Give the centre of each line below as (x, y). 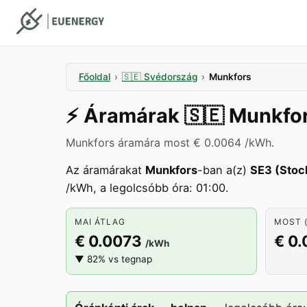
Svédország (171, 77)
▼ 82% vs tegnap (113, 259)
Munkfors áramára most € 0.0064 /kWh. (170, 143)
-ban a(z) (224, 170)
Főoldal (95, 77)
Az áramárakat (106, 170)
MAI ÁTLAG (100, 222)
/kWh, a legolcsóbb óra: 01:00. (147, 188)
